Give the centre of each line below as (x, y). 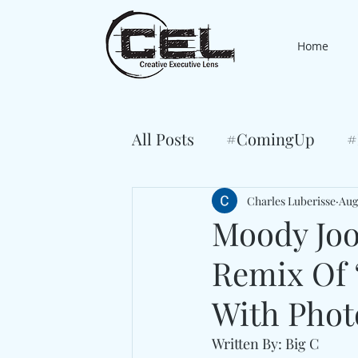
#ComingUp (270, 139)
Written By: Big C (265, 344)
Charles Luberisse (291, 201)
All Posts (163, 139)
